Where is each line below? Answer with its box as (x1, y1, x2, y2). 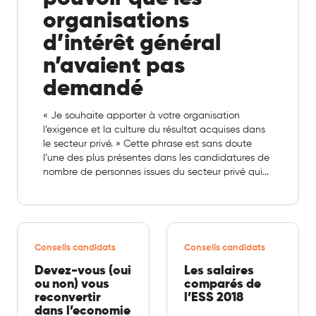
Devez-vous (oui (35, 264, 131, 277)
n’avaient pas (43, 54, 185, 78)
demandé (43, 77, 143, 100)
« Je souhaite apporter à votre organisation (43, 110, 240, 121)
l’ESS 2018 (184, 291, 243, 304)
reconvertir (35, 291, 101, 304)
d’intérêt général (43, 32, 221, 55)
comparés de (184, 277, 261, 291)
